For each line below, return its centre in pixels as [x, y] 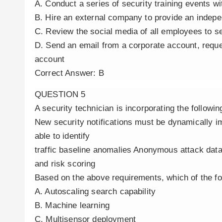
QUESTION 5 [60, 94]
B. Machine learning [72, 205]
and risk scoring [65, 164]
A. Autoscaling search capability [95, 192]
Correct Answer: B [69, 73]
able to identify [62, 136]
